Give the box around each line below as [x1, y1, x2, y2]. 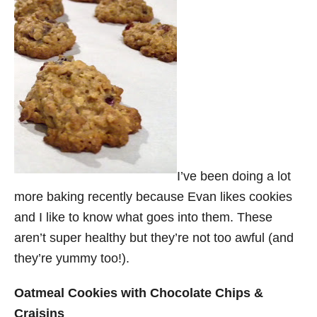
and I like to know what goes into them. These [14, 210, 272, 224]
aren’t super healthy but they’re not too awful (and [14, 231, 294, 245]
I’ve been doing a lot [177, 169, 291, 183]
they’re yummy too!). [14, 251, 129, 265]
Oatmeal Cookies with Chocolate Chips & [14, 286, 263, 300]
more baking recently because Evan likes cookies [14, 190, 292, 204]
